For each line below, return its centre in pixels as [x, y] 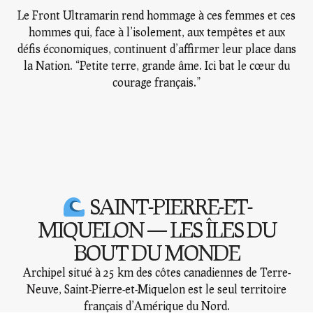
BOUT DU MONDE [156, 252]
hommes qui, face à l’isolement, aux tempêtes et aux [156, 32]
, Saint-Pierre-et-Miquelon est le [138, 289]
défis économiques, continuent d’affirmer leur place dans [156, 49]
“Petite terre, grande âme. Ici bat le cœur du [182, 65]
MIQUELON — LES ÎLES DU [156, 229]
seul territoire [252, 289]
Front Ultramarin [75, 15]
